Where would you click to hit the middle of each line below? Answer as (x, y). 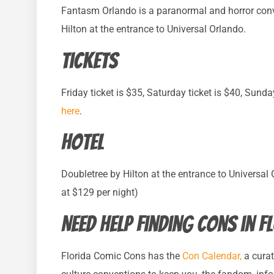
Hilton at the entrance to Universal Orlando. (154, 29)
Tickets (89, 61)
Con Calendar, (212, 256)
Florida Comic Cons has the (122, 256)
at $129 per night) (100, 193)
